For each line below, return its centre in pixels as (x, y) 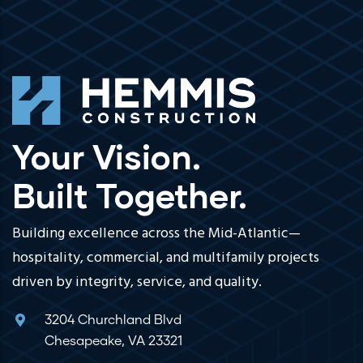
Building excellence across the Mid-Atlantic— (156, 233)
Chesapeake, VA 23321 (113, 341)
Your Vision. (107, 156)
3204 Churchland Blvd (113, 320)
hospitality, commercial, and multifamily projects (166, 258)
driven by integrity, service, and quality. (137, 282)
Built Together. (130, 195)
